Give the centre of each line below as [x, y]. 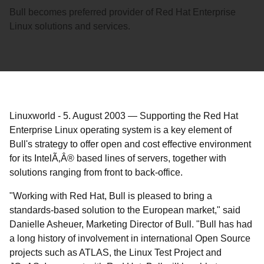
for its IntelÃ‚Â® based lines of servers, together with [118, 158]
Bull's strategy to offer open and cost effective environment [130, 144]
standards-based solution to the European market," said [125, 210]
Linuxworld [32, 116]
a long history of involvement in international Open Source [130, 238]
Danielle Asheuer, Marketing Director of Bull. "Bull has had [131, 224]
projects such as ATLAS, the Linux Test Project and [115, 253]
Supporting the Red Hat [189, 116]
